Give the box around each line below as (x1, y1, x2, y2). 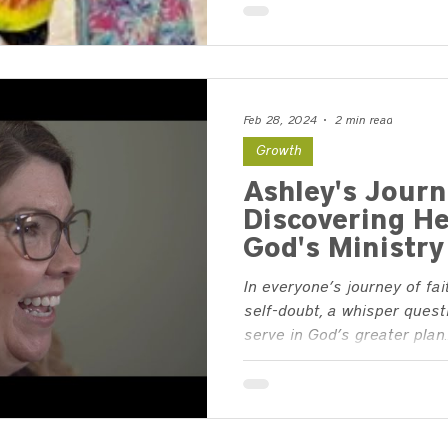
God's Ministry (243, 235, 444, 263)
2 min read (334, 114, 392, 126)
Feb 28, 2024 (243, 114, 316, 126)
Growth (255, 144, 301, 158)
